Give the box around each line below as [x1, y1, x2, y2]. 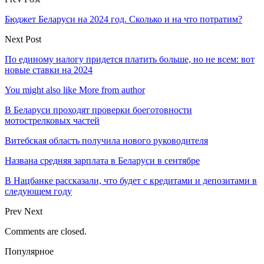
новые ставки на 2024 [5, 64, 93, 75]
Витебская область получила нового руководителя [5, 135, 208, 146]
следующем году [5, 186, 72, 196]
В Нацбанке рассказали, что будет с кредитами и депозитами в [5, 175, 257, 186]
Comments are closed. [5, 226, 87, 236]
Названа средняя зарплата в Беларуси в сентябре [5, 155, 200, 166]
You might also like [5, 84, 77, 95]
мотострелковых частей [5, 115, 100, 126]
